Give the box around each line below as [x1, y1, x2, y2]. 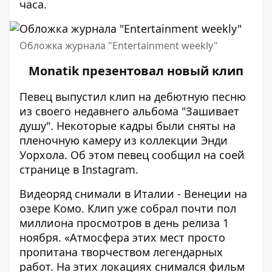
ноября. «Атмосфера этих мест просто [19, 230, 225, 245]
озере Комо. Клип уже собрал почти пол [19, 201, 236, 216]
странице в [19, 162, 82, 177]
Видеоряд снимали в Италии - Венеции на [19, 186, 247, 201]
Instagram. [82, 162, 141, 177]
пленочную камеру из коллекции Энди [19, 133, 228, 148]
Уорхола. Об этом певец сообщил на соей [19, 148, 245, 162]
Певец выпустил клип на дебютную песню [19, 89, 246, 104]
